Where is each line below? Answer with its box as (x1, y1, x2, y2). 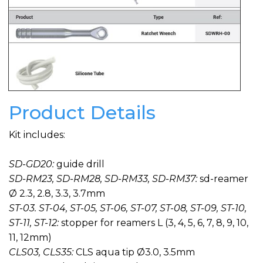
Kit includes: (9, 129, 65, 140)
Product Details (9, 101, 156, 124)
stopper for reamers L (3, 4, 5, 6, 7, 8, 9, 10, (59, 217, 248, 229)
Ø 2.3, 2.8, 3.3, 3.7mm (9, 188, 105, 200)
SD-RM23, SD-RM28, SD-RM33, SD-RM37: (9, 173, 200, 185)
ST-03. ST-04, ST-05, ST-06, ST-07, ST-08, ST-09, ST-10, (9, 203, 247, 214)
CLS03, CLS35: (9, 247, 76, 258)
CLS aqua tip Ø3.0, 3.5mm (76, 247, 195, 258)
